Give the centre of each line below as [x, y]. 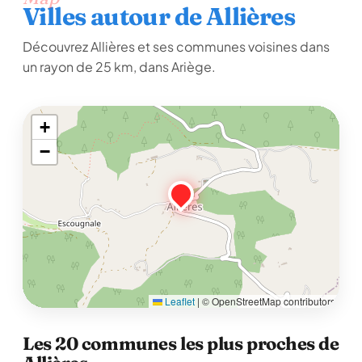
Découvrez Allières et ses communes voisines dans [176, 46]
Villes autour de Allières [159, 17]
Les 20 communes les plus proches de [181, 343]
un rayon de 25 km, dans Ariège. [119, 67]
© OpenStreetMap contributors [267, 301]
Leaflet [179, 301]
